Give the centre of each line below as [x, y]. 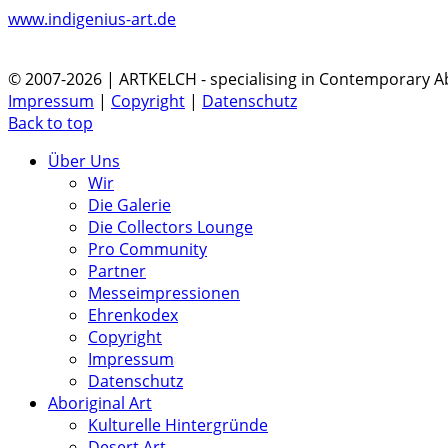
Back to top [50, 122]
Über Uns [84, 160]
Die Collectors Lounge [170, 226]
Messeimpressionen [164, 292]
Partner [117, 270]
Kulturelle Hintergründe [178, 424]
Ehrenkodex [133, 314]
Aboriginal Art [100, 402]
